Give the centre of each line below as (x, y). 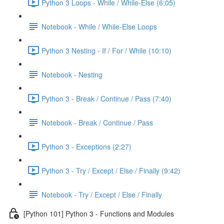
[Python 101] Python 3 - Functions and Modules (99, 213)
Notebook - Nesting (72, 74)
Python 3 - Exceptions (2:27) (86, 146)
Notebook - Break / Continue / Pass (97, 122)
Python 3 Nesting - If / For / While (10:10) (106, 50)
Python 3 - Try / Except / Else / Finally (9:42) (111, 170)
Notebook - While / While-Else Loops (99, 26)
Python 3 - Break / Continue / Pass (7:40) (106, 98)
